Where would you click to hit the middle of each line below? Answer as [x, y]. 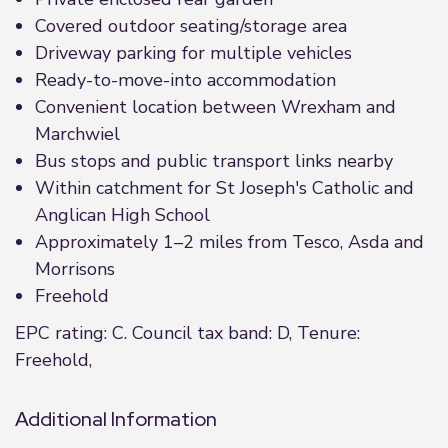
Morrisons [75, 269]
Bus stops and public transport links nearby [214, 161]
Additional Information [116, 419]
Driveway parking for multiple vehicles [193, 53]
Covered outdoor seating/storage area [191, 26]
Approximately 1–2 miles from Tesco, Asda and [229, 242]
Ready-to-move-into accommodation [185, 80]
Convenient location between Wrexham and [215, 107]
